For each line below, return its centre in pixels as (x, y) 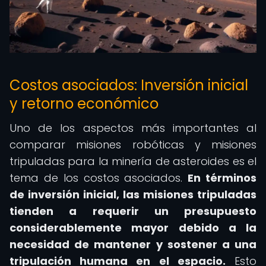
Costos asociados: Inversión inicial (129, 85)
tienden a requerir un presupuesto (133, 211)
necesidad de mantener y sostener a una (133, 244)
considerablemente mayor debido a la (133, 228)
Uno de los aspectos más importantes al (133, 128)
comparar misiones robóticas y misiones (133, 145)
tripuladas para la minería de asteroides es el (133, 161)
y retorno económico (84, 104)
